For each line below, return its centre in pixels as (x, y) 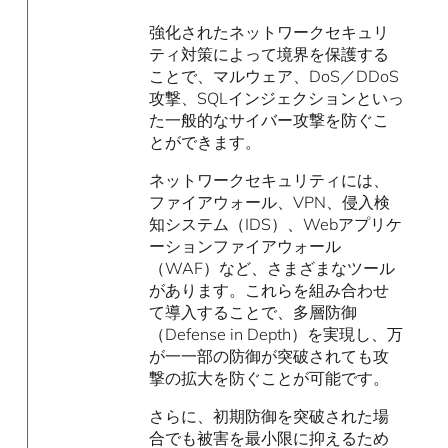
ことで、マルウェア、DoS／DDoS (274, 76)
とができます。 (205, 142)
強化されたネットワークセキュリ (269, 32)
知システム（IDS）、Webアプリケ (276, 224)
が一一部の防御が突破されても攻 (269, 356)
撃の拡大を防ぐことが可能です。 (269, 378)
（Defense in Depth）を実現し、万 (276, 334)
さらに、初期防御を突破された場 (269, 416)
